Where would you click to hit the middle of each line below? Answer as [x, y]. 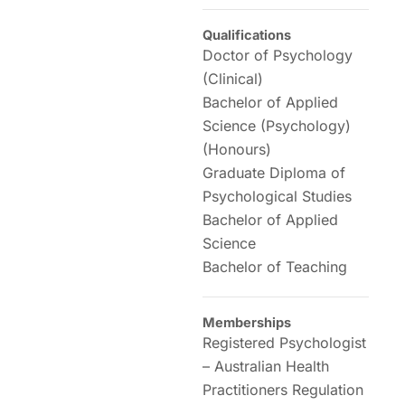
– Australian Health [266, 366]
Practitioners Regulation [283, 390]
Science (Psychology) [277, 126]
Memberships [247, 323]
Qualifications [247, 35]
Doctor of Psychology [278, 55]
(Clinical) [233, 79]
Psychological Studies [277, 196]
